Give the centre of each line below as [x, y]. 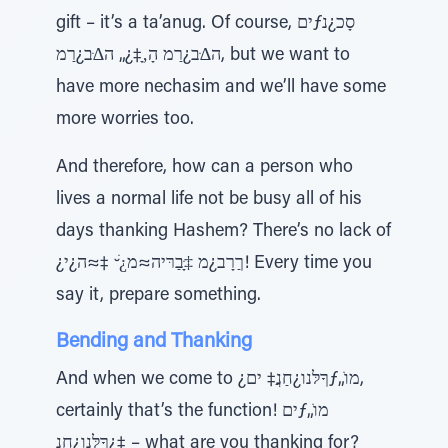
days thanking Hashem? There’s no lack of [223, 232]
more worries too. [125, 120]
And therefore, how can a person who [204, 168]
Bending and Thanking [154, 342]
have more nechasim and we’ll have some [221, 88]
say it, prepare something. [158, 296]
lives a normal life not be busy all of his [209, 200]
